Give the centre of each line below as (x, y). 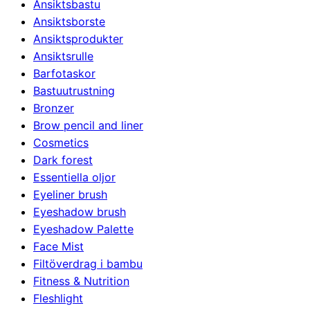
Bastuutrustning (74, 90)
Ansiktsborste (69, 21)
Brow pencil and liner (88, 125)
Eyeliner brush (70, 194)
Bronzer (54, 108)
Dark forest (63, 159)
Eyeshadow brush (80, 211)
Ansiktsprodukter (78, 38)
